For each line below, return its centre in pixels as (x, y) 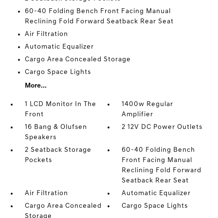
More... (36, 86)
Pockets (38, 160)
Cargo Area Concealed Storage (78, 60)
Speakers (40, 137)
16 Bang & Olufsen (56, 127)
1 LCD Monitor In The (60, 104)
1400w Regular (148, 104)
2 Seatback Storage (58, 150)
